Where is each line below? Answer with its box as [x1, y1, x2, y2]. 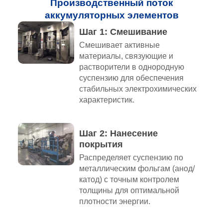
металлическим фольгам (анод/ [79, 164, 195, 173]
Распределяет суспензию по [79, 153, 183, 162]
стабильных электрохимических [79, 85, 197, 94]
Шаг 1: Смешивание [79, 27, 167, 37]
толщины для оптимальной [79, 186, 179, 195]
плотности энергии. [79, 197, 150, 206]
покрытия [79, 139, 123, 150]
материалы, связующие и [79, 52, 173, 61]
